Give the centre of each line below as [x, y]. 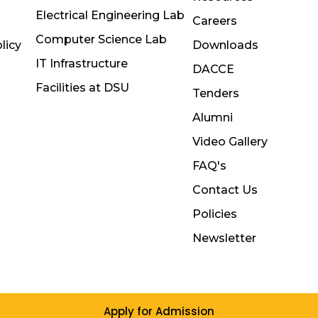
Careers [215, 21]
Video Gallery [230, 142]
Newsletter [225, 238]
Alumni [213, 118]
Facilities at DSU [82, 88]
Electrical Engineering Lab [110, 16]
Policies [215, 214]
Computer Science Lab [101, 40]
